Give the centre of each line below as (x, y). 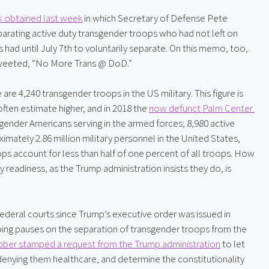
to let (233, 243)
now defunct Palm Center (201, 108)
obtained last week (42, 18)
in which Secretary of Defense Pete (155, 18)
